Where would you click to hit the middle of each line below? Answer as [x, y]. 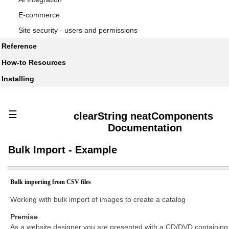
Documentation [145, 128]
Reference [19, 46]
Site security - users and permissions [78, 30]
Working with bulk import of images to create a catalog [98, 200]
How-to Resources [34, 62]
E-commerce [39, 15]
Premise [24, 217]
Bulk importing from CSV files [51, 182]
